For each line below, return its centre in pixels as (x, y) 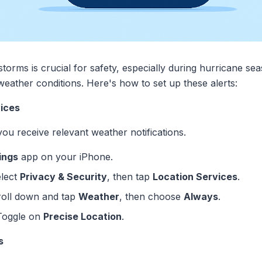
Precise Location (82, 217)
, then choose (151, 197)
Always (201, 197)
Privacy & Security (63, 177)
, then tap (130, 177)
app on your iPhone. (65, 157)
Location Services (195, 177)
